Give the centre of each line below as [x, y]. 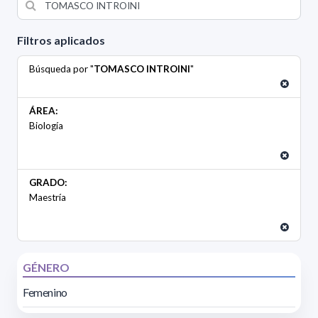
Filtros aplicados [61, 40]
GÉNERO [46, 268]
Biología [46, 126]
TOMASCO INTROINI [142, 69]
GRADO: [48, 183]
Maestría [48, 198]
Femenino [45, 292]
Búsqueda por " [61, 69]
